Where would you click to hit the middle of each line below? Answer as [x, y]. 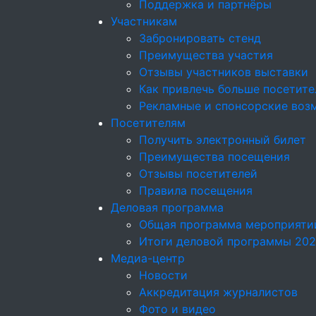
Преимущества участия [206, 55]
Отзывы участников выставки [224, 72]
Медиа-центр [148, 258]
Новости [163, 275]
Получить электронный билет [223, 140]
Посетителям [148, 123]
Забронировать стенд [200, 38]
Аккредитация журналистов [218, 292]
